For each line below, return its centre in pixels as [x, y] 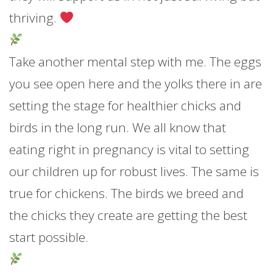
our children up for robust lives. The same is [134, 171]
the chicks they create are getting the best [128, 215]
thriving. [34, 18]
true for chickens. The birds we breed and [126, 193]
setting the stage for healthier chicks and [125, 105]
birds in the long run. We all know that [118, 127]
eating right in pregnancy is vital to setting [129, 149]
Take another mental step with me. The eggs [135, 62]
